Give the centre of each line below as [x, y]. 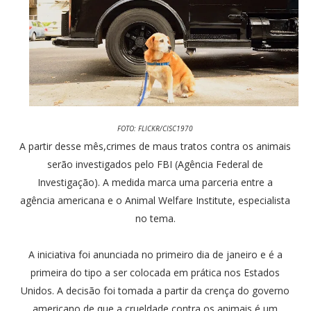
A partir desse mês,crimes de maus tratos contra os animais [155, 146]
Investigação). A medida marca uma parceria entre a [155, 182]
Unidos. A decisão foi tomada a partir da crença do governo [155, 290]
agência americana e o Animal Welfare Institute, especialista [155, 200]
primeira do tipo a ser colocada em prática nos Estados [155, 272]
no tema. [155, 218]
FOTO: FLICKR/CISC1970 [155, 128]
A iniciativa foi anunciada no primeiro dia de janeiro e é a [155, 254]
